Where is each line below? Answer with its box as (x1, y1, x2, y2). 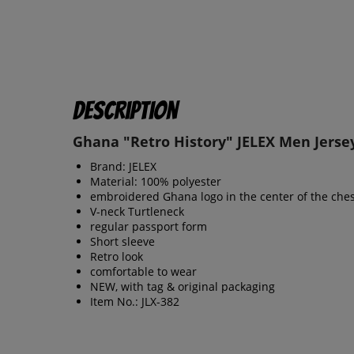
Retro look (90, 249, 143, 265)
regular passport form (90, 219, 207, 235)
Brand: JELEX (90, 159, 156, 175)
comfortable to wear (90, 264, 197, 280)
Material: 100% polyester (90, 174, 221, 190)
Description (73, 97, 177, 125)
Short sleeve (90, 234, 155, 250)
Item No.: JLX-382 (90, 294, 179, 310)
